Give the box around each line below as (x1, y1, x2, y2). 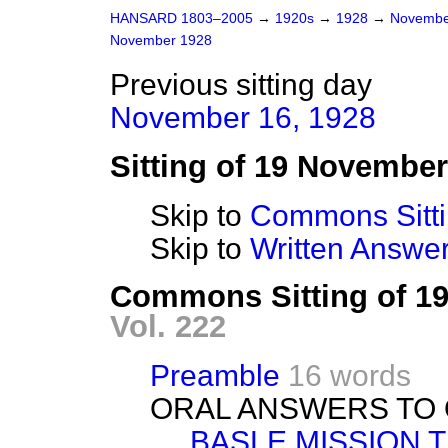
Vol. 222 (110, 308, 226, 344)
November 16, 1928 (110, 101, 376, 134)
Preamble (150, 358, 280, 392)
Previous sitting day (110, 68, 372, 101)
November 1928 (110, 33, 212, 48)
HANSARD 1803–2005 (110, 11, 253, 26)
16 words (288, 358, 411, 392)
